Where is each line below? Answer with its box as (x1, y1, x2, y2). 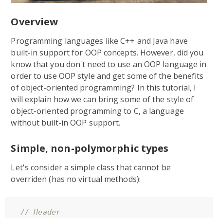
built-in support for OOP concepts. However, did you (11, 47, 204, 58)
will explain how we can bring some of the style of (11, 93, 194, 105)
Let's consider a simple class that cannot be (11, 162, 171, 173)
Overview (11, 15, 58, 28)
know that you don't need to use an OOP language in (11, 58, 207, 70)
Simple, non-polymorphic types (11, 141, 169, 155)
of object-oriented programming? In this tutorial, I (11, 82, 197, 93)
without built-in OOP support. (11, 117, 121, 128)
